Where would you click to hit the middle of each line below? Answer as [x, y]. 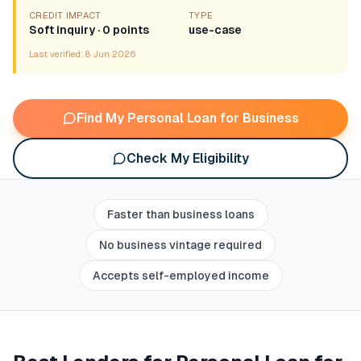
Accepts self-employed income [180, 276]
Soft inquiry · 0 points [89, 30]
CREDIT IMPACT [65, 15]
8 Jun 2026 [111, 54]
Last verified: [57, 54]
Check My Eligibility [188, 158]
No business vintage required [180, 245]
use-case [215, 30]
